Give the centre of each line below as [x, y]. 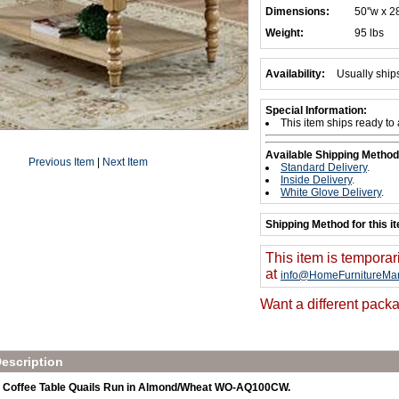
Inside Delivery [316, 180]
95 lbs [369, 33]
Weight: [285, 33]
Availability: [295, 74]
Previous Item [61, 162]
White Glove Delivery [331, 192]
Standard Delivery [324, 167]
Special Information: [316, 110]
